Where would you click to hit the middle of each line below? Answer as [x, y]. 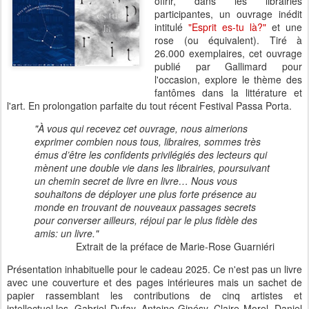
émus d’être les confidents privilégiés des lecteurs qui [151, 154]
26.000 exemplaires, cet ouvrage [228, 53]
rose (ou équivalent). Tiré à [228, 40]
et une [284, 27]
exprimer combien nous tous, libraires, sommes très [148, 141]
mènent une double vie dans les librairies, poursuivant [152, 168]
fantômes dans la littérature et [228, 92]
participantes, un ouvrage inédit [228, 14]
